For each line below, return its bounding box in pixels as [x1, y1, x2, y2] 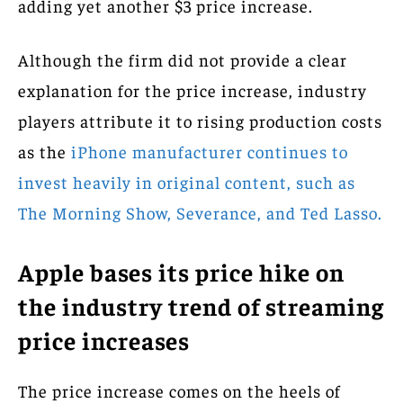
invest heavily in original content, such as [18, 170, 355, 193]
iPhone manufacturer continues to [71, 139, 348, 162]
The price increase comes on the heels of [18, 379, 341, 401]
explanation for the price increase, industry [18, 78, 367, 101]
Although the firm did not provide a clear [18, 48, 347, 70]
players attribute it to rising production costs [18, 109, 382, 131]
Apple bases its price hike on [18, 255, 345, 287]
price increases [18, 324, 190, 355]
